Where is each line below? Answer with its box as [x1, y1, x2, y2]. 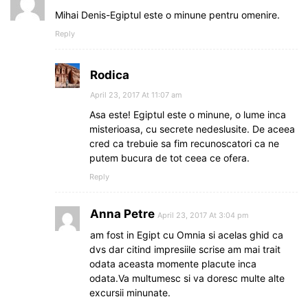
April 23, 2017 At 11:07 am [90, 89, 182, 100]
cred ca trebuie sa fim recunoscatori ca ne [89, 137, 279, 149]
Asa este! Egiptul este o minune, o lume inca [89, 108, 286, 120]
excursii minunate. [89, 286, 170, 298]
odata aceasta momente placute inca [89, 257, 256, 269]
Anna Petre [90, 206, 155, 221]
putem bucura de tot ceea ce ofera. [89, 151, 250, 164]
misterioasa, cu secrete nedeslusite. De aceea [89, 122, 295, 135]
